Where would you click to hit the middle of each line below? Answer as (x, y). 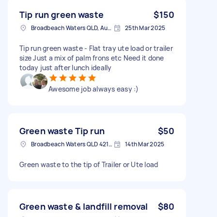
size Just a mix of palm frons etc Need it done (92, 58)
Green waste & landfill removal (84, 206)
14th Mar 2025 (145, 144)
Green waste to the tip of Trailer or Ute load (89, 164)
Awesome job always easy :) (94, 89)
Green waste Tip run (62, 131)
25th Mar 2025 (145, 28)
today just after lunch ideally (66, 67)
